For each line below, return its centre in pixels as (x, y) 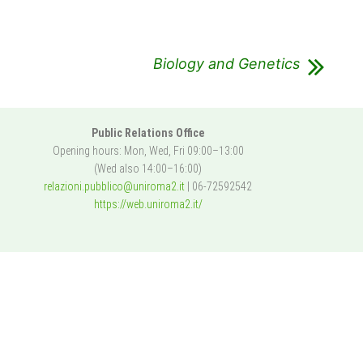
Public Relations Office (148, 133)
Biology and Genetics (226, 64)
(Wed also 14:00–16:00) (148, 169)
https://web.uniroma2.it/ (148, 205)
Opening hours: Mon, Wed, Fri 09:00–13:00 (148, 151)
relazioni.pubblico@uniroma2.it (115, 187)
